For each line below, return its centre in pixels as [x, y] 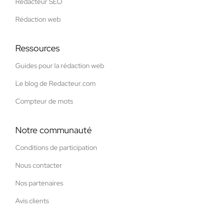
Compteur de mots [44, 101]
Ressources [37, 48]
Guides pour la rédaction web [60, 66]
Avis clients [32, 201]
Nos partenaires [39, 183]
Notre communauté [54, 130]
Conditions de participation [56, 148]
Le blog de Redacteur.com [55, 84]
